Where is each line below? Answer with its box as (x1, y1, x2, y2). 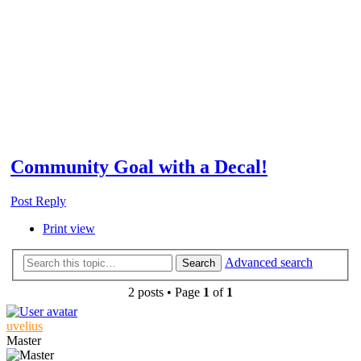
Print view (43, 221, 95, 235)
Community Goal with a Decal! (10, 156, 268, 177)
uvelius (6, 319, 43, 334)
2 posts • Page (128, 285, 203, 300)
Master (6, 334, 41, 348)
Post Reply (10, 193, 66, 208)
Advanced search (225, 255, 313, 270)
